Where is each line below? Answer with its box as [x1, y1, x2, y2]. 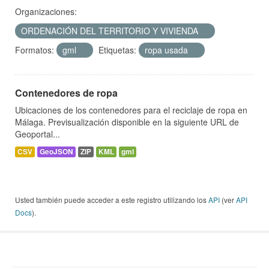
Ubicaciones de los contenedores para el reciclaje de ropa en [15, 104, 247, 116]
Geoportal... [15, 128, 60, 141]
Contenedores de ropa [15, 86, 118, 100]
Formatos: [15, 44, 54, 56]
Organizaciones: [15, 5, 77, 18]
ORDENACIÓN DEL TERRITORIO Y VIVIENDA [21, 25, 201, 37]
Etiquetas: [98, 44, 136, 56]
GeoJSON [40, 147, 73, 157]
